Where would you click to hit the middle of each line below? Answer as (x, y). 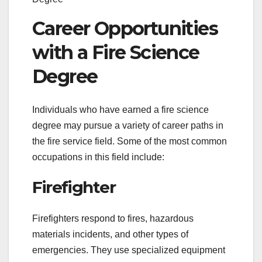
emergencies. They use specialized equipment (129, 250)
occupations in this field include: (98, 157)
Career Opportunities (125, 29)
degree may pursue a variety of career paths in (128, 125)
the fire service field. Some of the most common (130, 141)
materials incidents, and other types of (110, 235)
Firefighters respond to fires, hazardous (113, 219)
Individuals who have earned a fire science (120, 109)
